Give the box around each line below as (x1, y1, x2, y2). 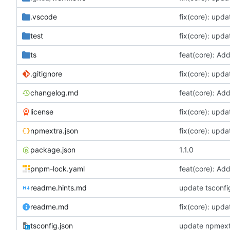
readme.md (30, 202, 69, 211)
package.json (30, 145, 75, 154)
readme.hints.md (30, 183, 87, 192)
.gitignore (30, 69, 62, 78)
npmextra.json (30, 126, 78, 135)
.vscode (30, 12, 57, 21)
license (30, 107, 53, 116)
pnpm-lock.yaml (30, 164, 85, 173)
